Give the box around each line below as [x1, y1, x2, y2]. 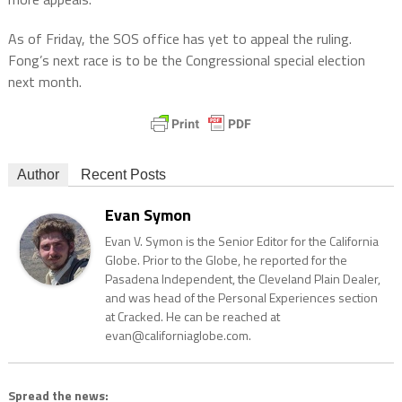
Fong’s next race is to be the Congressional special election [7, 49, 365, 72]
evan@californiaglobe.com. [104, 326, 251, 345]
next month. [7, 71, 82, 93]
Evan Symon [104, 203, 191, 228]
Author [16, 167, 59, 183]
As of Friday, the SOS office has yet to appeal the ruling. [7, 28, 352, 50]
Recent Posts [80, 167, 166, 183]
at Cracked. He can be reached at [104, 307, 280, 327]
